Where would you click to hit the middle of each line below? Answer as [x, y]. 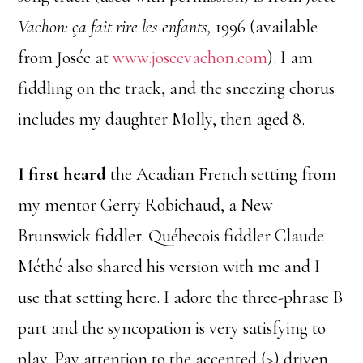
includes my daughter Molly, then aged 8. [162, 119]
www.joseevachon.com [190, 58]
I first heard [62, 174]
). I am [290, 58]
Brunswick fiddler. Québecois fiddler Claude [171, 236]
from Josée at [66, 58]
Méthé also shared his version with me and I [169, 267]
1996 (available [265, 27]
